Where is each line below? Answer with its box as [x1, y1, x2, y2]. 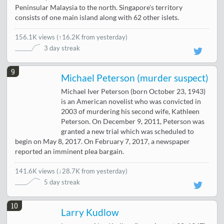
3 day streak [44, 44, 80, 52]
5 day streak [44, 178, 80, 186]
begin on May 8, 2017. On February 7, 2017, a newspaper [15, 137, 190, 146]
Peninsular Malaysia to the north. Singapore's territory [15, 3, 183, 12]
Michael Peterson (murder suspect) [61, 72, 209, 84]
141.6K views [15, 167, 57, 175]
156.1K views [15, 33, 57, 41]
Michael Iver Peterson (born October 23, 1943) [61, 87, 206, 96]
